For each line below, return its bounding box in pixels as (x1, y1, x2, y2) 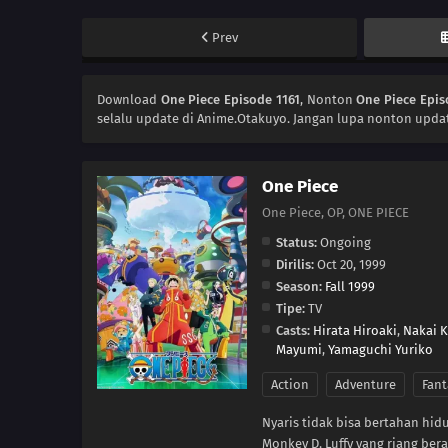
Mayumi (276, 342, 322, 358)
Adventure (335, 377, 396, 393)
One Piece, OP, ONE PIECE (262, 205, 409, 221)
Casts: (276, 323, 310, 339)
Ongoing (317, 235, 371, 251)
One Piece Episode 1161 (160, 92, 300, 108)
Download (97, 92, 161, 108)
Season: (276, 279, 322, 295)
